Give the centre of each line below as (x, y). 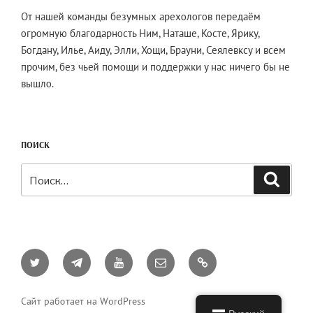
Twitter (46, 257)
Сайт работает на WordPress (83, 301)
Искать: (37, 171)
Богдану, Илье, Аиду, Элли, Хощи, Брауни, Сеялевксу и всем (153, 50)
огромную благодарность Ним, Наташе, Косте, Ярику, (140, 34)
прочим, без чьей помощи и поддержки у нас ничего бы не (155, 67)
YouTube (133, 257)
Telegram (94, 257)
